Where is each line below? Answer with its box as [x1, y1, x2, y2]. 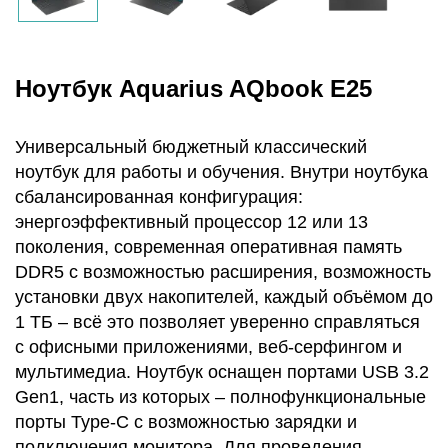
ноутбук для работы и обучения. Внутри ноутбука [15, 162, 428, 182]
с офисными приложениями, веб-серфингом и [15, 337, 402, 357]
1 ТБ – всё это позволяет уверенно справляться [15, 312, 420, 332]
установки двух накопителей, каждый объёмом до [15, 287, 433, 307]
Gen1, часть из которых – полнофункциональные [15, 387, 426, 407]
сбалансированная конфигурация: [15, 187, 303, 207]
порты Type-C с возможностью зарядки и [15, 412, 357, 432]
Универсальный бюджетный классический [15, 137, 367, 157]
